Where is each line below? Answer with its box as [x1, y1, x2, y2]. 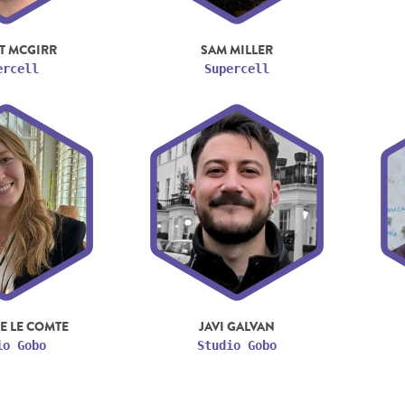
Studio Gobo [196, 337, 277, 353]
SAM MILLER [200, 40, 273, 59]
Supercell [203, 61, 269, 76]
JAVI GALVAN [198, 316, 275, 335]
